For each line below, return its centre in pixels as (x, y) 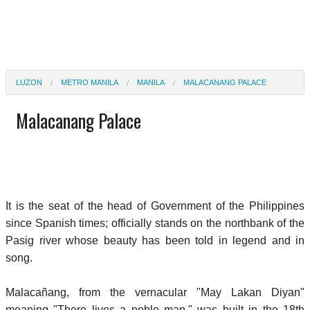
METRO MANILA (90, 82)
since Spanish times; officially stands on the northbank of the (155, 223)
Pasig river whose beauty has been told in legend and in (155, 240)
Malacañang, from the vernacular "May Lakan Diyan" (155, 292)
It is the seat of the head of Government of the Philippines (155, 206)
